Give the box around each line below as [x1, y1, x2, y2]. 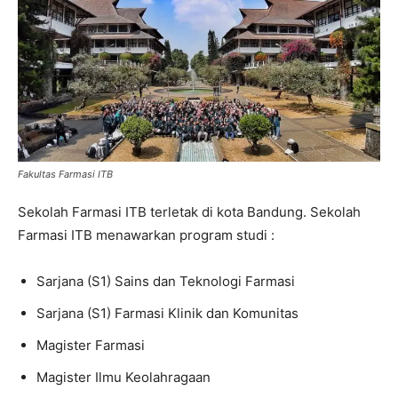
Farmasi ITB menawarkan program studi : [18, 227, 275, 244]
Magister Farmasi [36, 337, 145, 354]
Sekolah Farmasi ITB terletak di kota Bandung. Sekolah [18, 203, 361, 221]
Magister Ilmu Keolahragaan [36, 369, 211, 386]
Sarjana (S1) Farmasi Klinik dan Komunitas [36, 305, 298, 322]
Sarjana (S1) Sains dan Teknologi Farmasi [36, 273, 295, 291]
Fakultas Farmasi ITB [18, 168, 113, 181]
